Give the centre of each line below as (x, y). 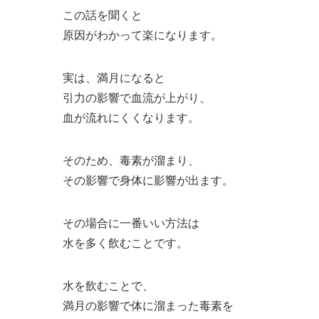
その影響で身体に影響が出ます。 (148, 180)
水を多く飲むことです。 (125, 242)
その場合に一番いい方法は (131, 223)
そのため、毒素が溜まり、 (131, 160)
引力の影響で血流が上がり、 (137, 97)
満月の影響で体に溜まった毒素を (148, 305)
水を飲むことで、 (108, 285)
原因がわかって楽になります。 (142, 35)
